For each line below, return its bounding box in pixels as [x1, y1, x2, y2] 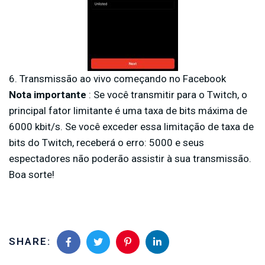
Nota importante [9, 88, 86, 101]
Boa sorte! [9, 168, 54, 180]
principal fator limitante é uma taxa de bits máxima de [9, 104, 247, 117]
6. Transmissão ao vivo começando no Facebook [9, 72, 226, 85]
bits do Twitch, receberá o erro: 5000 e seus [9, 136, 204, 148]
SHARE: [9, 235, 51, 248]
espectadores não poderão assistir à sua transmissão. [9, 152, 251, 164]
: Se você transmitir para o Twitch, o [86, 88, 247, 101]
